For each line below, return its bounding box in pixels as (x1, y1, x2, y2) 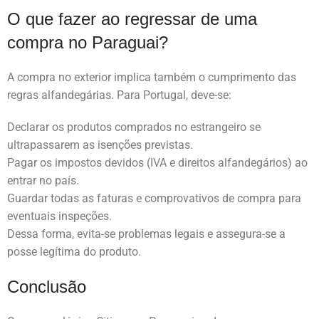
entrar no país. (7, 174, 79, 188)
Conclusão (7, 277, 86, 297)
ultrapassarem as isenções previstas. (7, 138, 193, 152)
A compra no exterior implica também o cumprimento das (7, 70, 296, 85)
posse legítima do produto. (7, 245, 141, 259)
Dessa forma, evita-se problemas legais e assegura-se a (7, 227, 286, 241)
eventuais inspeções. (7, 209, 112, 224)
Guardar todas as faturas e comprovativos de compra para (7, 192, 301, 206)
